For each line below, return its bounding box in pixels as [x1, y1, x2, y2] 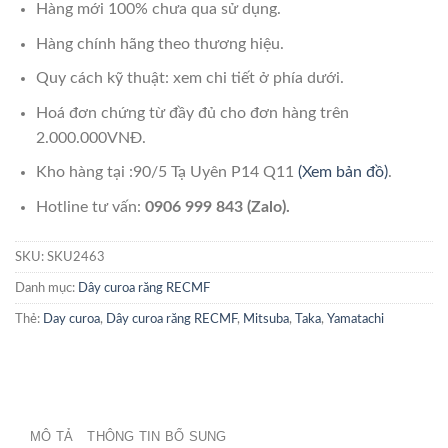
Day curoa [43, 312, 100, 325]
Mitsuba [243, 312, 289, 325]
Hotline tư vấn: [35, 199, 145, 216]
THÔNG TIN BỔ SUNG [87, 428, 227, 444]
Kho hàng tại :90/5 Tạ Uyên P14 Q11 [35, 164, 298, 181]
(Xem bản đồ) [297, 164, 388, 181]
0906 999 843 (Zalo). [144, 199, 290, 216]
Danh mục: [15, 281, 78, 294]
